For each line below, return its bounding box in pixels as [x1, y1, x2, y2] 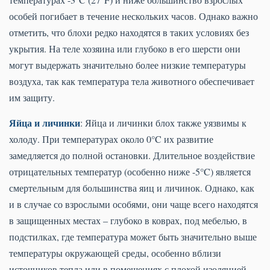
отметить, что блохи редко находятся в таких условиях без [9, 26, 249, 39]
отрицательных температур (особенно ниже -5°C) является [9, 165, 251, 178]
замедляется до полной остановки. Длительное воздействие [9, 149, 255, 162]
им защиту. [9, 91, 55, 104]
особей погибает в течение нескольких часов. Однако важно [9, 10, 258, 23]
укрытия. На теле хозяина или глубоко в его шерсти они [9, 42, 240, 55]
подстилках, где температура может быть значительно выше [9, 230, 257, 243]
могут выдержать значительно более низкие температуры [9, 58, 246, 72]
